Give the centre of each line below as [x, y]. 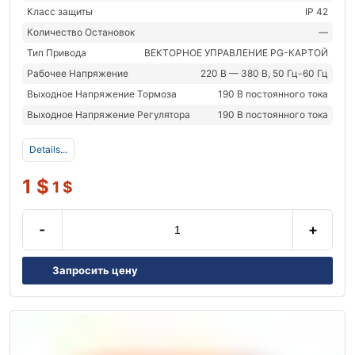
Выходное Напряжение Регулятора [109, 114]
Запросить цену [95, 270]
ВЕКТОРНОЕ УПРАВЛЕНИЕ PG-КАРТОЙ [236, 52]
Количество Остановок [81, 32]
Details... [48, 149]
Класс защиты [60, 11]
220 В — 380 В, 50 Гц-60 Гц [264, 73]
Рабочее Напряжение [78, 73]
